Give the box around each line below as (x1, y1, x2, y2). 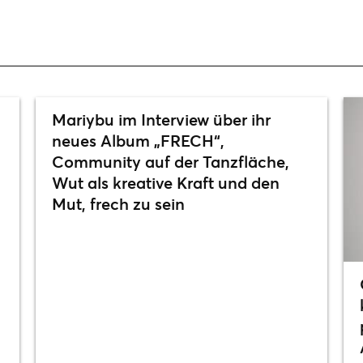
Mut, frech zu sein (51, 193, 185, 216)
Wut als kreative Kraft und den (51, 172, 280, 194)
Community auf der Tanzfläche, (51, 151, 289, 173)
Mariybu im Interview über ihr (51, 109, 271, 131)
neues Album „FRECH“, (51, 130, 224, 152)
